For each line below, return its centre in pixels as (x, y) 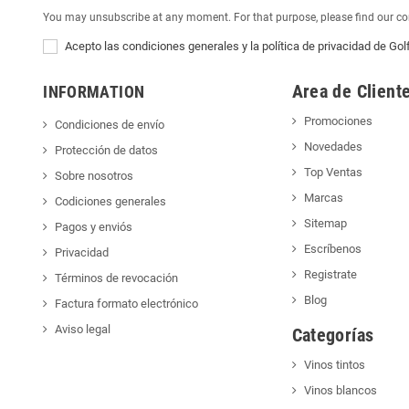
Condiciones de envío (110, 124)
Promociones (338, 121)
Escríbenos (332, 248)
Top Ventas (333, 172)
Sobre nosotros (94, 175)
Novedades (333, 146)
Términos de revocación (117, 278)
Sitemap (325, 223)
